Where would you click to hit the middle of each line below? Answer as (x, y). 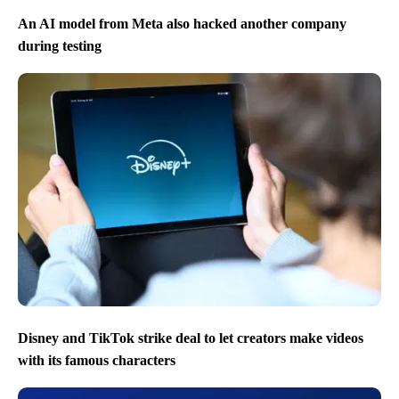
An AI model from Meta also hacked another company (182, 24)
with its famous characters (97, 360)
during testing (60, 46)
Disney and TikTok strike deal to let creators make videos (191, 338)
